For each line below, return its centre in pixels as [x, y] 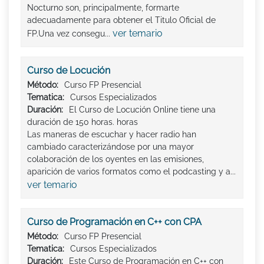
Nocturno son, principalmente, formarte [103, 7]
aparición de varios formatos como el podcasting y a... [131, 171]
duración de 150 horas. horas [82, 122]
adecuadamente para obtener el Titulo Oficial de [121, 20]
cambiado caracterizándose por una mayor [110, 146]
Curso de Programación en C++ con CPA [114, 222]
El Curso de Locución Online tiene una [142, 109]
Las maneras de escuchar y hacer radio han [112, 134]
